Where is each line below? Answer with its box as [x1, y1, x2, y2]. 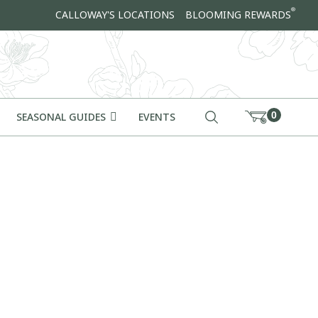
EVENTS [138, 110, 175, 125]
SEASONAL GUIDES [16, 110, 109, 125]
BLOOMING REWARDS [185, 8, 291, 22]
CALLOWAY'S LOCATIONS [55, 8, 175, 22]
